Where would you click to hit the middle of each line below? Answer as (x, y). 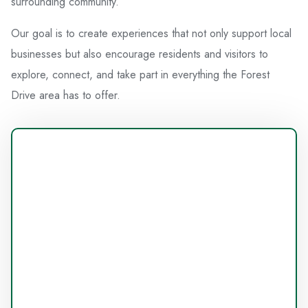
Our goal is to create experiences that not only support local (151, 33)
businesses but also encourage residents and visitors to (140, 54)
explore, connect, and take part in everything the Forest (140, 75)
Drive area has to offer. (66, 95)
